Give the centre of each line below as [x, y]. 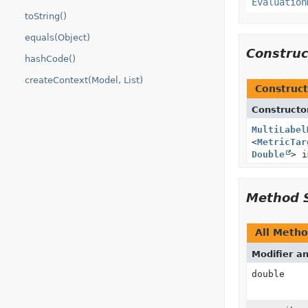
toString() [46, 16]
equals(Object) [57, 37]
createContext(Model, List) [84, 80]
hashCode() [50, 59]
